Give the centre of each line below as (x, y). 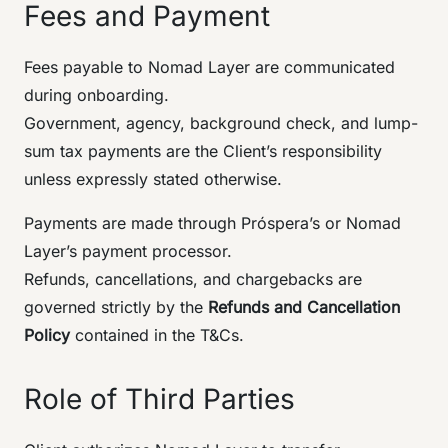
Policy (47, 335)
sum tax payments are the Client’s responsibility (203, 151)
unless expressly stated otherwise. (153, 179)
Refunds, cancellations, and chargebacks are (193, 279)
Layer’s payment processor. (128, 251)
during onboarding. (96, 95)
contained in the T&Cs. (157, 335)
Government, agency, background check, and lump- (221, 123)
